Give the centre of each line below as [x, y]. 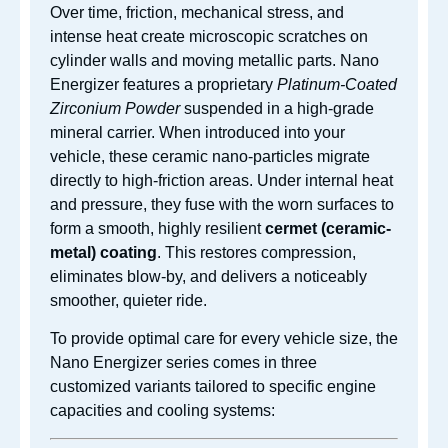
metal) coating [103, 252]
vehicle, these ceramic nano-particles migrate [210, 156]
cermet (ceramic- [328, 228]
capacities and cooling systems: [162, 411]
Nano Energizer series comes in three [183, 363]
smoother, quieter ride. [128, 300]
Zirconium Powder [115, 108]
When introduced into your [250, 132]
